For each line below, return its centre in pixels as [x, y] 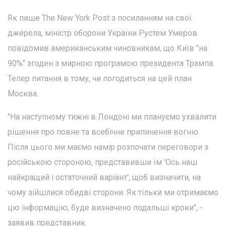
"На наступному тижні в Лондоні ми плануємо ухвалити [112, 117]
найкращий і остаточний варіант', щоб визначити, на [104, 177]
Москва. [23, 93]
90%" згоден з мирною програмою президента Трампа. [111, 63]
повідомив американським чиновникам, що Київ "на [107, 48]
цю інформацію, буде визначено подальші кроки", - [105, 207]
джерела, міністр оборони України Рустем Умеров [102, 33]
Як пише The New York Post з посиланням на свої [100, 18]
